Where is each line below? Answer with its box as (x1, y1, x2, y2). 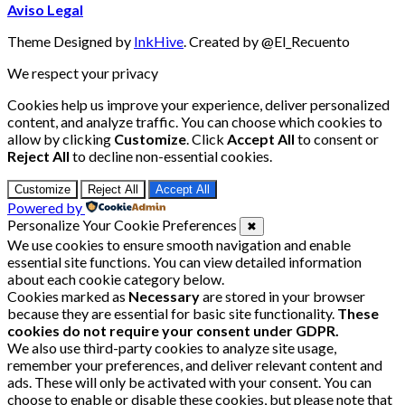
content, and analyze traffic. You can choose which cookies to (7, 113, 382, 131)
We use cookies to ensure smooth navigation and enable (7, 236, 351, 254)
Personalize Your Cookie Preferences (7, 216, 237, 234)
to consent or (295, 130, 379, 148)
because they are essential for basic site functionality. (7, 305, 337, 323)
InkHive (134, 33, 184, 51)
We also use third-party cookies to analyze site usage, (7, 339, 336, 357)
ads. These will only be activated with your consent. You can (7, 373, 372, 391)
